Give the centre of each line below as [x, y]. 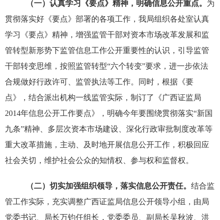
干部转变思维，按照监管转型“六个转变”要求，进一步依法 [106, 66]
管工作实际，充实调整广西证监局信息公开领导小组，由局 [107, 202]
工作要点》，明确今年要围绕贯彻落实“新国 [136, 113]
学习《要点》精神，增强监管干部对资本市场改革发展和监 [107, 35]
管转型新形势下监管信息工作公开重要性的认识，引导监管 [107, 51]
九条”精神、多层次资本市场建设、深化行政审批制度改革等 [109, 129]
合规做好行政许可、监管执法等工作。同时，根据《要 [99, 82]
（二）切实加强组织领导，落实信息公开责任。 [108, 186]
